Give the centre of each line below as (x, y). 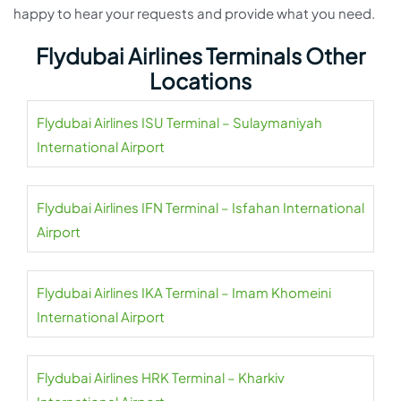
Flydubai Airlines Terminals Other (200, 56)
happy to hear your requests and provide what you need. (194, 13)
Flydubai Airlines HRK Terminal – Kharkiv (161, 378)
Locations (200, 81)
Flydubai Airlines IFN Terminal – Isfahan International (200, 208)
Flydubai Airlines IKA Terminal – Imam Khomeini (184, 293)
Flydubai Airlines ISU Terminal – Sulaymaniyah (179, 123)
